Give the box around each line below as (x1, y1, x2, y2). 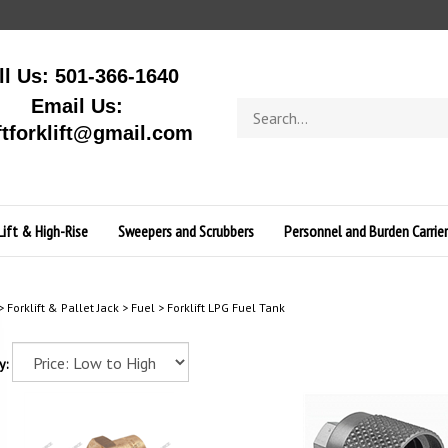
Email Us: (30, 95, 123, 117)
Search (236, 97, 277, 116)
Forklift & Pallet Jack (6, 300, 119, 315)
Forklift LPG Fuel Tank (166, 300, 285, 315)
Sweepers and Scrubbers (117, 221, 254, 241)
